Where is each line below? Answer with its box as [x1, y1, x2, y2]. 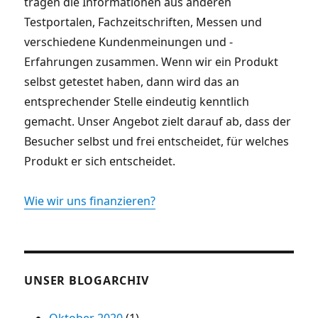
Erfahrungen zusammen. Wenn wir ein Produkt [24, 53, 279, 70]
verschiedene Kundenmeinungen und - [24, 33, 234, 50]
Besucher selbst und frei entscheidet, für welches [24, 133, 290, 149]
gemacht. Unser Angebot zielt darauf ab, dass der [24, 113, 292, 129]
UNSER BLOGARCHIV [24, 272, 149, 288]
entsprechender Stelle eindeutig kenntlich [24, 93, 250, 109]
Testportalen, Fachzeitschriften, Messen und [24, 13, 263, 30]
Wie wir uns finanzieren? [24, 192, 156, 209]
